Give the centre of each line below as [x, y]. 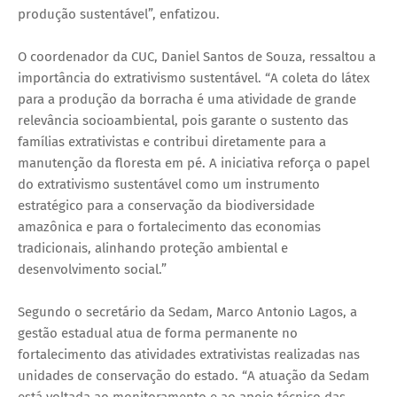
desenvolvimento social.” [92, 269]
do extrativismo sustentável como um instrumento [169, 184]
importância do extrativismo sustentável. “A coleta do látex [194, 78]
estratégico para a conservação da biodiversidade [166, 205]
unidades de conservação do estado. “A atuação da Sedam [194, 375]
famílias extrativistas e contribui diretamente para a [172, 141]
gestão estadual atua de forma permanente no [158, 333]
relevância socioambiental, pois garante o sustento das [183, 120]
